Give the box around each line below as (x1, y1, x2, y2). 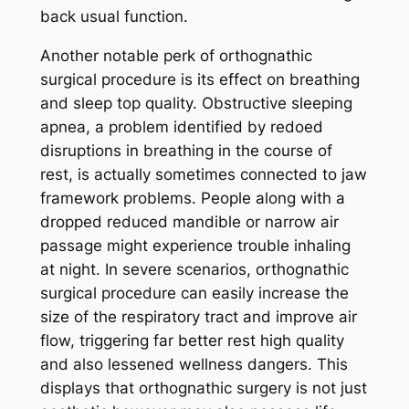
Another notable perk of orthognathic (39, 47, 312, 66)
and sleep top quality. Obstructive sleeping (39, 94, 352, 113)
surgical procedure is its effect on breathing (39, 70, 360, 89)
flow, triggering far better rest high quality (39, 331, 344, 351)
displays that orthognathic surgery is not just (39, 379, 367, 398)
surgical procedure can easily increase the (39, 284, 349, 303)
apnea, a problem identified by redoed (39, 118, 323, 137)
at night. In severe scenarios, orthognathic (39, 260, 349, 279)
